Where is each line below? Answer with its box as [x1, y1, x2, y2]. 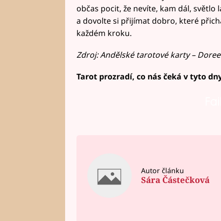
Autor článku [141, 165, 184, 175]
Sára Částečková [141, 174, 210, 186]
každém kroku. [76, 28, 132, 39]
